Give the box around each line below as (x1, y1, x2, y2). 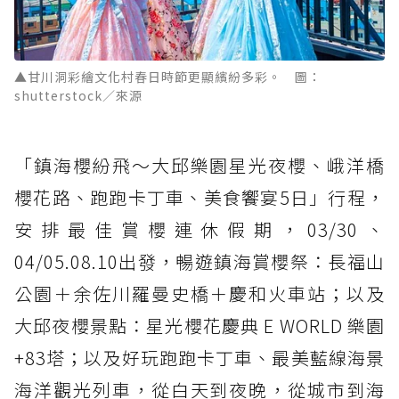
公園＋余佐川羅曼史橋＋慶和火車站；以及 (14, 281, 385, 307)
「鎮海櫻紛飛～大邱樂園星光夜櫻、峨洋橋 (14, 152, 385, 179)
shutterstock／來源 (14, 86, 142, 105)
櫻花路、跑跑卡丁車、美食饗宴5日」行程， (14, 184, 385, 211)
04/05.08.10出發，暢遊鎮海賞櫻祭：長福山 (14, 248, 385, 275)
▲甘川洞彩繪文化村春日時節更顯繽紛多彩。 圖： (14, 68, 322, 86)
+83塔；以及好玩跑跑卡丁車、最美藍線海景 (14, 345, 385, 371)
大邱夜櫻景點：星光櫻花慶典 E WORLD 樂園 (14, 313, 385, 339)
